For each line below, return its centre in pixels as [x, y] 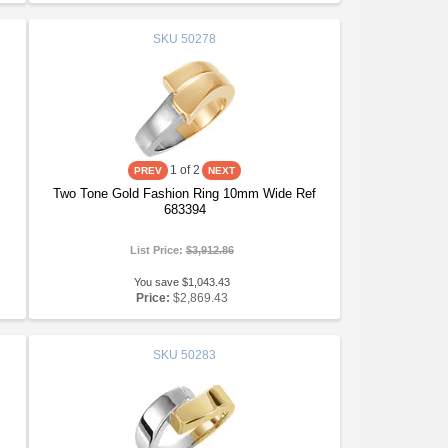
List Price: [157, 250]
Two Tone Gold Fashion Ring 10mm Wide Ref [185, 193]
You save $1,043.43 [181, 282]
